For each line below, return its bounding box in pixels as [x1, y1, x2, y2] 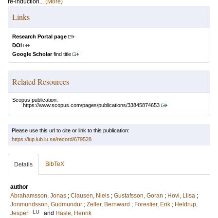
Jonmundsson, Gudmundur [10, 201, 82, 208]
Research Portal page [12, 34, 67, 39]
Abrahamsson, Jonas [10, 192, 66, 200]
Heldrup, [175, 201, 198, 208]
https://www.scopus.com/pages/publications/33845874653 [23, 102, 160, 109]
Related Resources [12, 76, 69, 87]
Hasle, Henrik [55, 210, 91, 217]
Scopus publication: [12, 97, 58, 103]
